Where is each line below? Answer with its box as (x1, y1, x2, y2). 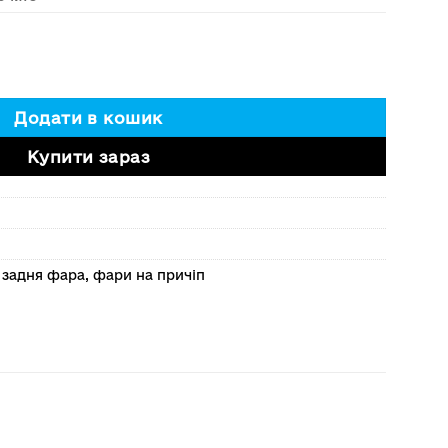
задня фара (2, 266, 85, 283)
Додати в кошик (14, 107, 163, 127)
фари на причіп (93, 266, 205, 283)
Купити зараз (26, 146, 151, 166)
